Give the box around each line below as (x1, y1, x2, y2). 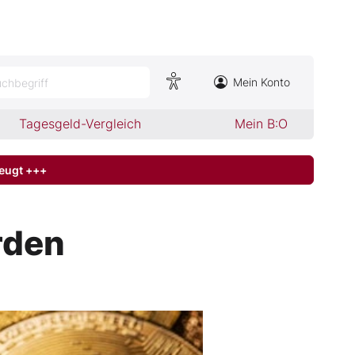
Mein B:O (234, 116, 288, 132)
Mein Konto (233, 75, 290, 89)
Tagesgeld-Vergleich (19, 116, 142, 132)
